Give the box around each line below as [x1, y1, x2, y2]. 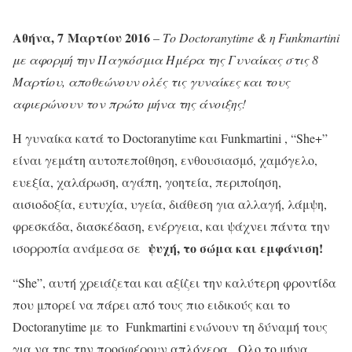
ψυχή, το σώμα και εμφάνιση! [148, 238, 323, 257]
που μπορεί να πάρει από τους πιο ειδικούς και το [13, 295, 290, 313]
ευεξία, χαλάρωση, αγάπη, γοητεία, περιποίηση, [13, 173, 281, 190]
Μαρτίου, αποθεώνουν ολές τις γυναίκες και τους [13, 72, 290, 90]
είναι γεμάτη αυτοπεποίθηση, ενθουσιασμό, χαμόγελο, [13, 151, 317, 168]
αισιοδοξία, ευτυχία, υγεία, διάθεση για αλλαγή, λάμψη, [13, 195, 327, 212]
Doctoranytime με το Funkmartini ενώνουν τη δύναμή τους [13, 317, 328, 335]
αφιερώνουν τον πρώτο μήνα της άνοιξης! [13, 94, 246, 112]
